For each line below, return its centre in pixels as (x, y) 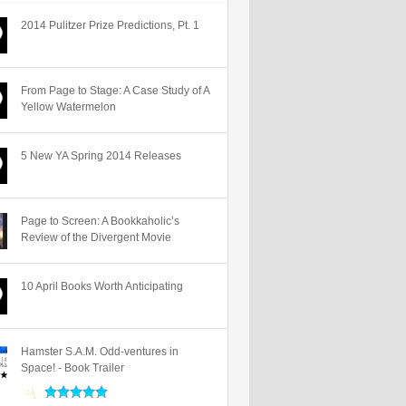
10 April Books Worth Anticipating (102, 286)
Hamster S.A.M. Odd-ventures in (100, 352)
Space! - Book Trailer (72, 368)
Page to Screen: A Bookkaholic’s (100, 221)
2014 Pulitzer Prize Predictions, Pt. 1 (110, 25)
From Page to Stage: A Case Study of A (115, 91)
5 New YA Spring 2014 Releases (101, 156)
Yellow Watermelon (68, 107)
